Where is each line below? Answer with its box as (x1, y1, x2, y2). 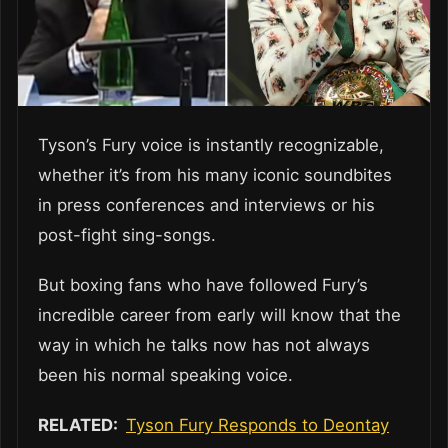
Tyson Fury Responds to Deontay (126, 415, 389, 436)
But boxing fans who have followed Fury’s (38, 275, 368, 296)
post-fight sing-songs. (38, 225, 216, 246)
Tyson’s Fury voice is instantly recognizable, (38, 135, 384, 156)
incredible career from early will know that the (38, 305, 401, 326)
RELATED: (38, 415, 126, 436)
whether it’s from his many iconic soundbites (38, 165, 392, 186)
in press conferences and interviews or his (38, 195, 375, 216)
